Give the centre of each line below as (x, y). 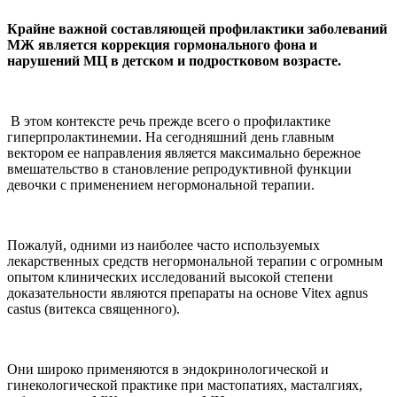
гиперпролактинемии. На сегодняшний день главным (171, 136)
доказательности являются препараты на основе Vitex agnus (187, 292)
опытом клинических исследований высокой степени (170, 276)
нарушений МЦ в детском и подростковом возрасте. (174, 60)
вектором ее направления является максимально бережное (184, 152)
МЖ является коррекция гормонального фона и (162, 44)
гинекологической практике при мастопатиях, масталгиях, (185, 385)
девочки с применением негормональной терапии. (161, 184)
